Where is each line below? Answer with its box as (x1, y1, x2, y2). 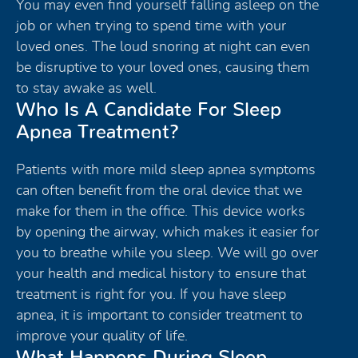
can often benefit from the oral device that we (16, 183, 302, 198)
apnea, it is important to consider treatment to (16, 308, 303, 323)
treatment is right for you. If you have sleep (16, 287, 286, 302)
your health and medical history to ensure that (16, 266, 306, 281)
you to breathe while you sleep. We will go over (16, 245, 318, 261)
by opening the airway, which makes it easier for (16, 225, 319, 240)
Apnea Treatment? (16, 122, 179, 142)
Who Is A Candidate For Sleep (16, 100, 281, 120)
